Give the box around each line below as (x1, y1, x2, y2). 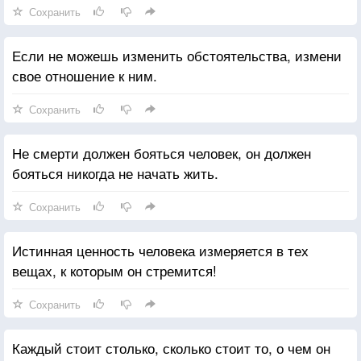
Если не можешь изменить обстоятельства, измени (12, 44, 342, 65)
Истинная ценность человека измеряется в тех (12, 239, 309, 260)
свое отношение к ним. (12, 64, 157, 85)
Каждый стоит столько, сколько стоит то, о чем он (12, 337, 330, 358)
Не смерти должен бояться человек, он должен (12, 142, 311, 163)
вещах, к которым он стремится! (12, 259, 217, 280)
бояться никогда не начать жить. (12, 162, 218, 183)
